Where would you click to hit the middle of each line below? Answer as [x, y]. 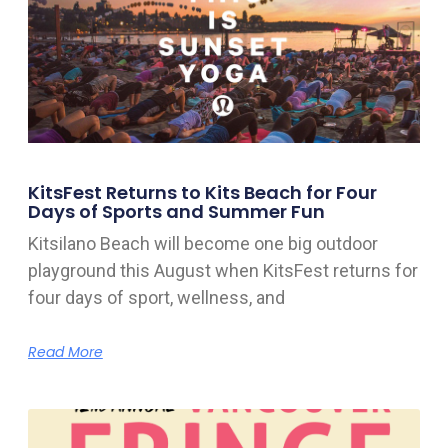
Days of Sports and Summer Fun [176, 211]
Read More [65, 351]
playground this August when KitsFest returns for [222, 270]
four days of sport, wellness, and [156, 297]
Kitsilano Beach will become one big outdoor [202, 243]
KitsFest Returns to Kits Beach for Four [202, 192]
